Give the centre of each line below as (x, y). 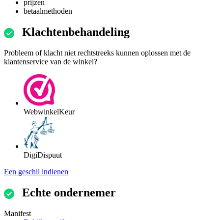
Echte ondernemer (69, 192)
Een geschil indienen (36, 172)
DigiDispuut (43, 155)
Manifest (17, 213)
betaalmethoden (48, 11)
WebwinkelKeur (49, 112)
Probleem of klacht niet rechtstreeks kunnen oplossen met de (97, 53)
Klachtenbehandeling (76, 32)
